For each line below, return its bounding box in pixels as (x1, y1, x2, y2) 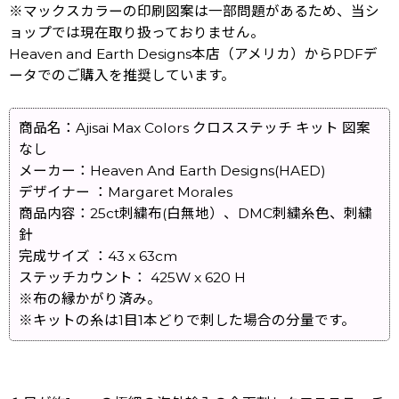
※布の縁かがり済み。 (19, 289, 161, 307)
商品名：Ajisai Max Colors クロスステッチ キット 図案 (19, 118, 370, 136)
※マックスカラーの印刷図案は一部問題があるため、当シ (9, 2, 379, 20)
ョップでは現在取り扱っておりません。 (9, 23, 265, 41)
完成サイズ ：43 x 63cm (19, 247, 177, 265)
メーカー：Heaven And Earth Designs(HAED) (19, 161, 326, 179)
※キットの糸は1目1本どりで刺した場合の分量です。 (19, 311, 355, 329)
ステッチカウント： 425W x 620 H (19, 268, 246, 286)
